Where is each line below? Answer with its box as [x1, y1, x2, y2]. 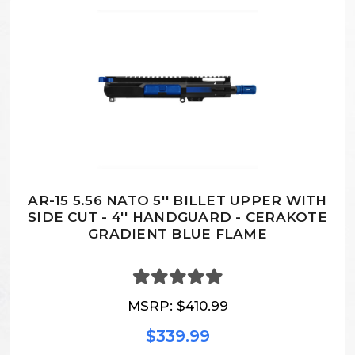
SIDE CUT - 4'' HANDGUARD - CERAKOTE [28, 209, 327, 226]
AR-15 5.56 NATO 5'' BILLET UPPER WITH [28, 193, 327, 209]
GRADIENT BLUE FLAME [88, 226, 267, 242]
